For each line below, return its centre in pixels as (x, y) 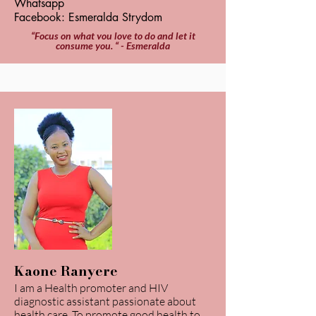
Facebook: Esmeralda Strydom (88, 17)
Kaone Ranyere (66, 271)
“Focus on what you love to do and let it (113, 36)
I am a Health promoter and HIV (91, 288)
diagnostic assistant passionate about (105, 301)
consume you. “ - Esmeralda (113, 45)
